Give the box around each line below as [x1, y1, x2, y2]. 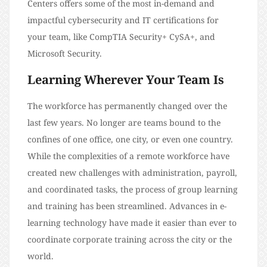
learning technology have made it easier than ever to [27, 217, 237, 228]
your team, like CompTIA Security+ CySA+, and [27, 31, 215, 42]
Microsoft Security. [27, 48, 111, 59]
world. [27, 250, 63, 262]
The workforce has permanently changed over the [27, 100, 227, 111]
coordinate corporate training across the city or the [27, 234, 232, 245]
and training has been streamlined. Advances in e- [27, 200, 226, 212]
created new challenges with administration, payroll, [27, 167, 237, 178]
